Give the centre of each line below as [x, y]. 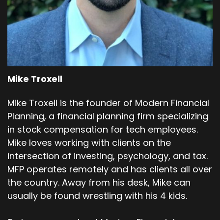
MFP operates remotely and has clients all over [110, 169]
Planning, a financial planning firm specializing [108, 116]
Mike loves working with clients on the [89, 143]
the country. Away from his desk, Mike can [99, 182]
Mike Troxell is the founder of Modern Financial [108, 103]
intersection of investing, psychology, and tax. [108, 156]
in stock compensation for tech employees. [103, 129]
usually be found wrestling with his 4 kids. [97, 196]
